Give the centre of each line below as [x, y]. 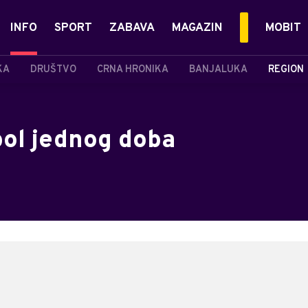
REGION [286, 69]
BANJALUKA [218, 69]
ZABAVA [132, 28]
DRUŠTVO [53, 69]
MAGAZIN [197, 28]
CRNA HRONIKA [133, 69]
